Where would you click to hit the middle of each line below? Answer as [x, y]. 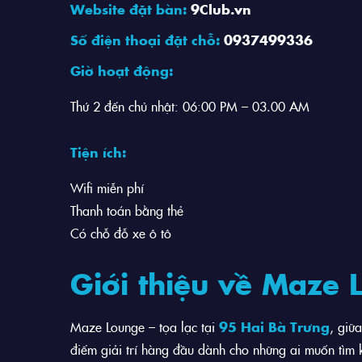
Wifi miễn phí [107, 187]
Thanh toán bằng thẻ [127, 210]
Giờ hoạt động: [122, 70]
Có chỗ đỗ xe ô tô [121, 232]
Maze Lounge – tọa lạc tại [145, 326]
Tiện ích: [98, 152]
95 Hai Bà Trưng [274, 326]
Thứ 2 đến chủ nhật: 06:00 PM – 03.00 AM [190, 106]
